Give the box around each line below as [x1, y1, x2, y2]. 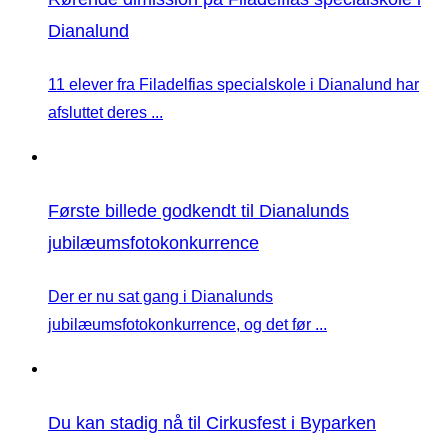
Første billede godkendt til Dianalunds [48, 201, 349, 222]
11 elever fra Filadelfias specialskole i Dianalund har [48, 76, 419, 94]
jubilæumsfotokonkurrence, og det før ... [48, 316, 327, 334]
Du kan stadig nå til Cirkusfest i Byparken [48, 413, 376, 434]
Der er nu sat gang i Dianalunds [48, 288, 273, 306]
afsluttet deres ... [48, 104, 163, 122]
